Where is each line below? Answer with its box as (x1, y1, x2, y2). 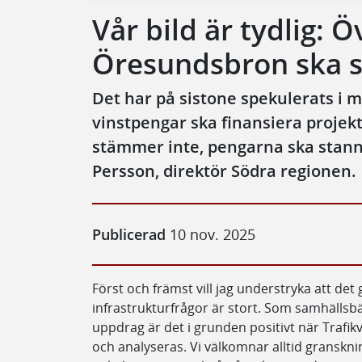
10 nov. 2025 (166, 225, 255, 244)
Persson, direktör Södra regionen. (92, 160, 356, 182)
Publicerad (92, 225, 166, 244)
